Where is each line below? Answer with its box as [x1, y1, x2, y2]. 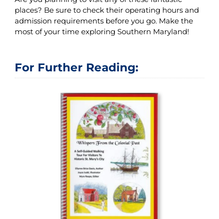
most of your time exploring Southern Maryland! [14, 27, 189, 37]
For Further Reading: [14, 60, 138, 75]
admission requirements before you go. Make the [14, 16, 193, 26]
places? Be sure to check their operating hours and [14, 5, 199, 15]
